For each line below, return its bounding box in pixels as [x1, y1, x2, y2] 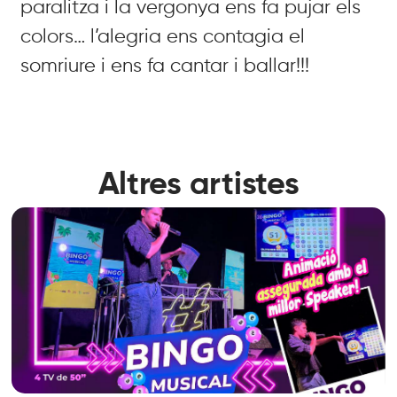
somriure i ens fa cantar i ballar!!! [20, 56, 310, 76]
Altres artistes [97, 168, 300, 201]
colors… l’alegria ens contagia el [20, 27, 306, 47]
